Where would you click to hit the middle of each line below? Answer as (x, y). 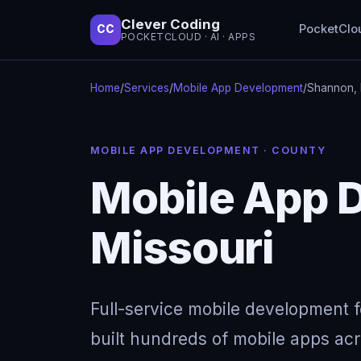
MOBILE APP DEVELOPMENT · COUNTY (208, 150)
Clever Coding (170, 25)
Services (147, 87)
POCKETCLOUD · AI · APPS (189, 37)
